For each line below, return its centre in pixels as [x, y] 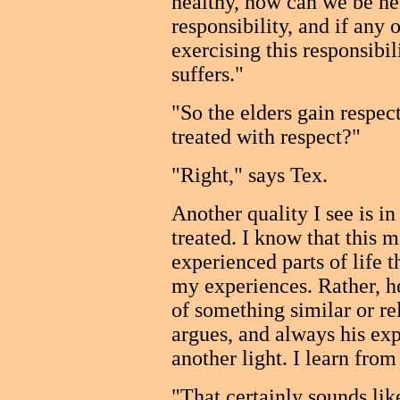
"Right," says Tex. [250, 175]
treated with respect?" [266, 137]
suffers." [208, 74]
